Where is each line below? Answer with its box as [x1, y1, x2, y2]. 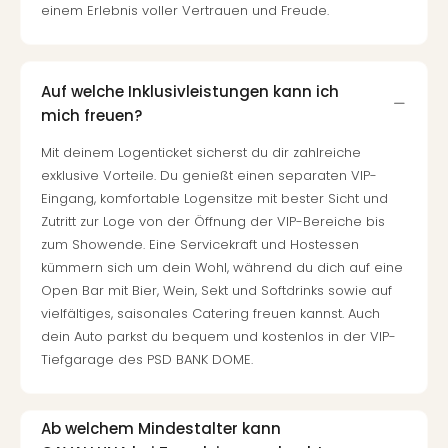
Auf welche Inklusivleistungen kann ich [41, 80, 339, 102]
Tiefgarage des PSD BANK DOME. [41, 350, 253, 369]
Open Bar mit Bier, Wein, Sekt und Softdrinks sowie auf [41, 281, 392, 300]
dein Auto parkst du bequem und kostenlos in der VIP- [41, 327, 396, 346]
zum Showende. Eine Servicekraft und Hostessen [41, 235, 359, 254]
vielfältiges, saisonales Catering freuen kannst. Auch [41, 304, 380, 323]
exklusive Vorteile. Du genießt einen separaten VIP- [41, 166, 377, 185]
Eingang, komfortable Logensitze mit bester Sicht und [41, 189, 388, 208]
